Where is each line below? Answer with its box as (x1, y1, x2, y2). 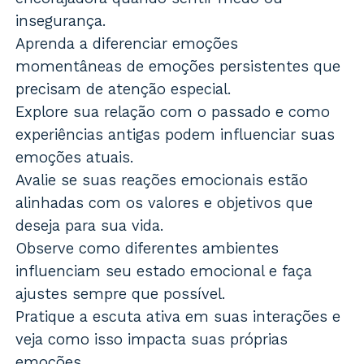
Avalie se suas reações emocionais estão (15, 171, 309, 190)
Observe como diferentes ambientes (15, 239, 279, 258)
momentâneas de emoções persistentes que (15, 57, 341, 76)
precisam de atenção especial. (15, 80, 232, 99)
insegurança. (15, 11, 107, 31)
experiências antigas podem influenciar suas (15, 125, 336, 145)
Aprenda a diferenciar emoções (15, 34, 239, 54)
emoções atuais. (15, 148, 135, 167)
